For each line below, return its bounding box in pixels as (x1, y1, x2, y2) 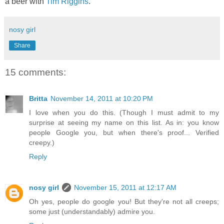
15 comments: (5, 67, 66, 78)
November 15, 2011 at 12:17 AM (74, 183, 176, 191)
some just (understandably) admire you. (29, 207, 155, 215)
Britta (29, 94, 47, 102)
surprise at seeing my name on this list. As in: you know (29, 118, 219, 126)
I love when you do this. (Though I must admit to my (29, 108, 219, 116)
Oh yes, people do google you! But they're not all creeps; (29, 197, 219, 205)
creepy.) (29, 138, 54, 146)
